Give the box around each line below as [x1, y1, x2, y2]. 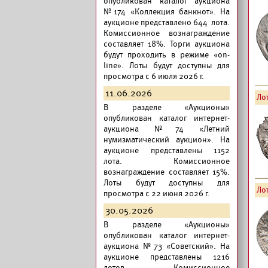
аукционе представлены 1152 [103, 145, 230, 156]
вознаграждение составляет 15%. [103, 167, 230, 177]
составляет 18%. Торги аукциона [103, 39, 230, 49]
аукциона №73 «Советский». [103, 241, 216, 251]
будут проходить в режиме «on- [103, 50, 230, 60]
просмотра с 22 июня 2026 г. [103, 188, 209, 199]
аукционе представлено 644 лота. [103, 17, 230, 28]
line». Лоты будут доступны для [103, 60, 230, 71]
